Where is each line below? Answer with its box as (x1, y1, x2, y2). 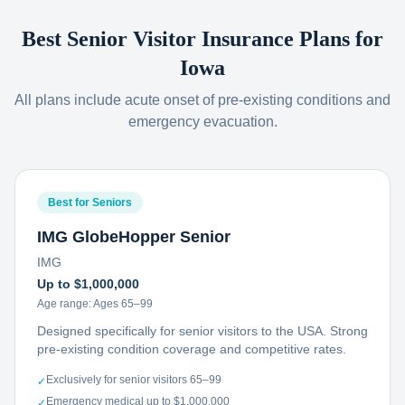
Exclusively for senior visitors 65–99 (46, 373, 221, 386)
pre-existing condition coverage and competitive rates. (37, 342, 346, 356)
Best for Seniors (48, 196, 132, 209)
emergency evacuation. (127, 114, 278, 129)
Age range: (37, 297, 93, 310)
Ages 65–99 (93, 297, 153, 310)
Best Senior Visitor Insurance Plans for (22, 27, 383, 51)
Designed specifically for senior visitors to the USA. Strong (37, 324, 368, 338)
